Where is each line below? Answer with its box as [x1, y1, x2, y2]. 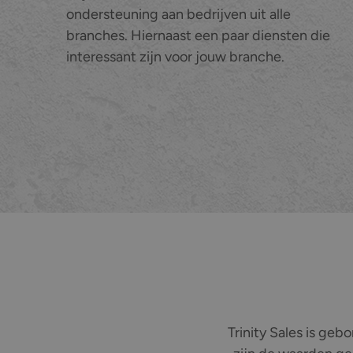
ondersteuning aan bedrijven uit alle [65, 5, 291, 23]
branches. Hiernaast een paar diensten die [65, 26, 330, 44]
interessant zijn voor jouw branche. [65, 47, 284, 65]
